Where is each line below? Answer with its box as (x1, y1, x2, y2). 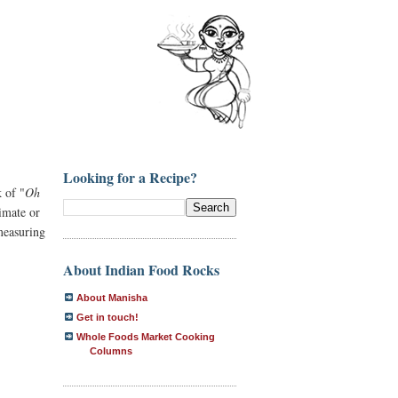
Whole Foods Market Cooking (76, 330, 215, 342)
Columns (90, 345, 132, 356)
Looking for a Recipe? (63, 167, 197, 187)
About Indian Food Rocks (63, 259, 219, 280)
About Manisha (76, 291, 147, 303)
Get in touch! (76, 311, 139, 322)
